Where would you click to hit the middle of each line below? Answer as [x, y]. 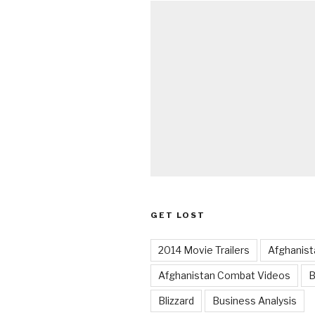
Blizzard [176, 300]
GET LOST [178, 215]
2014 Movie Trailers [204, 250]
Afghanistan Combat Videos [224, 275]
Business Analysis [255, 300]
